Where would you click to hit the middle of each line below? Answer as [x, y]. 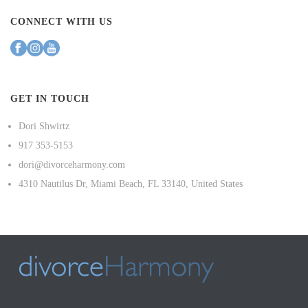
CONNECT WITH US [62, 21]
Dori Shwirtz [44, 126]
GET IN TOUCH [50, 98]
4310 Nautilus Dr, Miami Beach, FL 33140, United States [130, 184]
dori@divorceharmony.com [71, 164]
